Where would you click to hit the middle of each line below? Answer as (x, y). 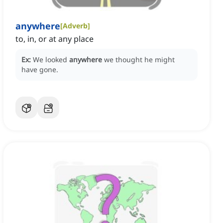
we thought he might (139, 60)
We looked (51, 60)
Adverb (75, 26)
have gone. (40, 70)
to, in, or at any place (55, 39)
